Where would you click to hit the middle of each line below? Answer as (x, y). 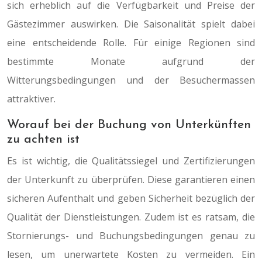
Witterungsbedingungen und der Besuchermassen (131, 80)
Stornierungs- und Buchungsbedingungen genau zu (131, 236)
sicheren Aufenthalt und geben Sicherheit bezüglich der (131, 198)
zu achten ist (43, 139)
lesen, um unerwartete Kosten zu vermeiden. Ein (131, 254)
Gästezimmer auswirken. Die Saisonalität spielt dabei (131, 24)
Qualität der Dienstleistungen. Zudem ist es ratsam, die (131, 217)
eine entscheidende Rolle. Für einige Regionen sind (131, 43)
